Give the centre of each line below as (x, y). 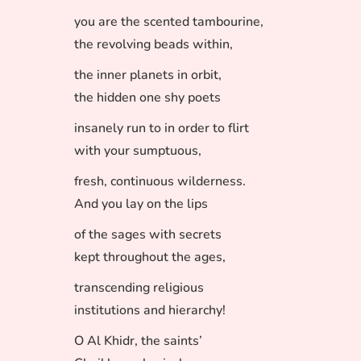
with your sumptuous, (138, 151)
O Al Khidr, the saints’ (138, 341)
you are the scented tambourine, (169, 22)
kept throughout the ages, (150, 257)
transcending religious (139, 288)
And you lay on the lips (141, 204)
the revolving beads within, (154, 44)
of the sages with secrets (148, 234)
